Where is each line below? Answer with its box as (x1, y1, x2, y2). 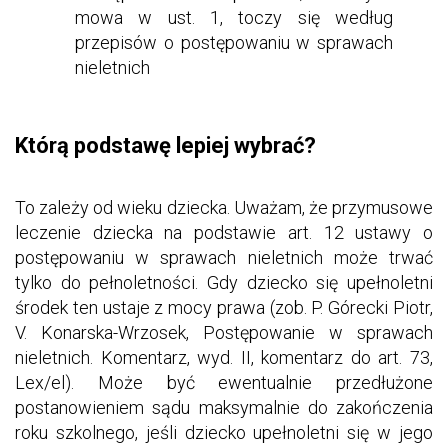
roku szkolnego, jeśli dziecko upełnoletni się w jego (15, 421, 433, 443)
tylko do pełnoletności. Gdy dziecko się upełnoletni (15, 271, 433, 293)
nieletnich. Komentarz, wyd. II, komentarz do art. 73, (15, 346, 433, 368)
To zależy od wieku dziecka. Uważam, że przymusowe (15, 196, 433, 218)
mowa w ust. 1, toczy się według (75, 7, 393, 28)
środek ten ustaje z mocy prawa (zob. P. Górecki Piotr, (15, 296, 433, 318)
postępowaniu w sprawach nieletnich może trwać (15, 246, 433, 268)
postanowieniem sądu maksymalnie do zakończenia (15, 396, 433, 418)
